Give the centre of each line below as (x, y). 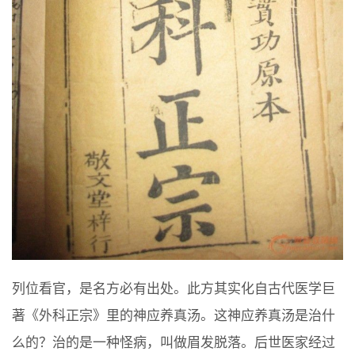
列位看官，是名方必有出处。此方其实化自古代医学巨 (174, 289)
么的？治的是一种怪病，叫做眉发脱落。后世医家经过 (174, 343)
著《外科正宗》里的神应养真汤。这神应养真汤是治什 (174, 316)
